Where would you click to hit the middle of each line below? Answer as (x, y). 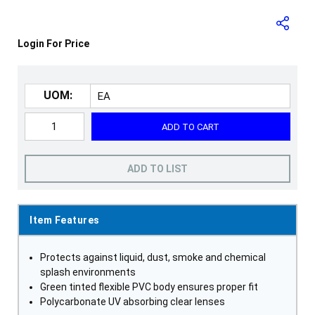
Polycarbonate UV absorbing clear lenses (133, 302)
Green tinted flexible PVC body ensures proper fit (149, 287)
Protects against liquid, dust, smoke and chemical (153, 257)
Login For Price (53, 44)
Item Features (65, 220)
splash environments (88, 272)
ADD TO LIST (157, 169)
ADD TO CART (191, 127)
